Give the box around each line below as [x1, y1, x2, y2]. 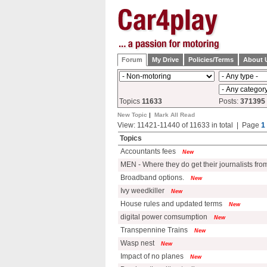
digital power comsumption [119, 213, 207, 221]
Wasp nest [119, 239, 154, 247]
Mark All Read [154, 111, 195, 118]
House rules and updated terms [119, 200, 222, 208]
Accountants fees [119, 147, 176, 156]
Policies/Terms [188, 56, 234, 63]
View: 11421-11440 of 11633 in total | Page [117, 121, 261, 129]
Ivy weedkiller [119, 187, 164, 195]
